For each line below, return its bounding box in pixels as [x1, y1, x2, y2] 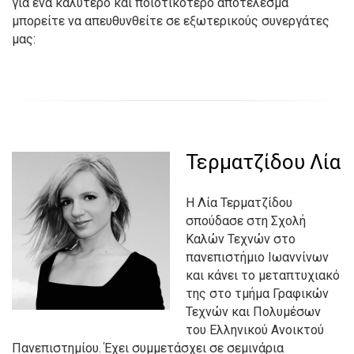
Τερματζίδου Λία [186, 150, 341, 174]
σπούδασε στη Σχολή [186, 213, 306, 228]
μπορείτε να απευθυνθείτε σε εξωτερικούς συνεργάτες [12, 13, 330, 28]
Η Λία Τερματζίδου [186, 195, 292, 210]
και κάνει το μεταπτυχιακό [186, 268, 340, 283]
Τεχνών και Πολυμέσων [186, 304, 321, 319]
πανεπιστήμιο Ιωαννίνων [186, 250, 329, 265]
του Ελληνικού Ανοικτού [186, 322, 324, 337]
